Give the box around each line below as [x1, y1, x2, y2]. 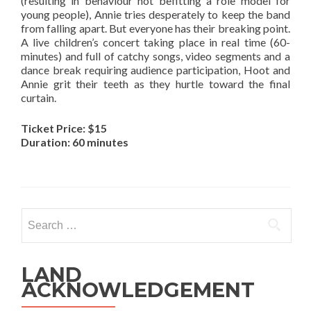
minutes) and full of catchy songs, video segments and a [21, 49, 290, 63]
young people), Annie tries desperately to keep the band [21, 8, 290, 22]
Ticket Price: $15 [21, 121, 107, 135]
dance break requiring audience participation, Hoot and [21, 63, 290, 77]
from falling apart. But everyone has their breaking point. [21, 22, 290, 35]
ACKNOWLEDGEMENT [22, 278, 255, 303]
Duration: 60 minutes [21, 135, 128, 149]
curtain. [21, 91, 56, 105]
